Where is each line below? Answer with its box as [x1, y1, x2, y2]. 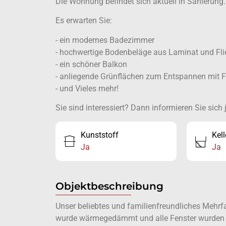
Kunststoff [80, 130, 119, 140]
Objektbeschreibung [55, 180, 163, 193]
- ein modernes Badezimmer [55, 35, 154, 45]
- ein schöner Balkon [55, 59, 127, 69]
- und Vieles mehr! [55, 83, 119, 93]
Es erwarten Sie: [55, 16, 112, 26]
